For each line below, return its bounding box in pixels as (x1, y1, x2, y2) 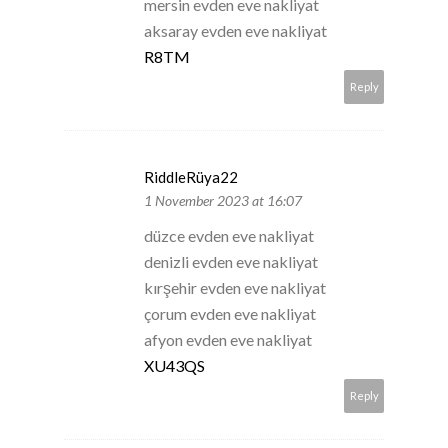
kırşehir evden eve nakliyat (144, 277, 326, 297)
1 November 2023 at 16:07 (144, 191, 302, 209)
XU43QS (144, 355, 205, 375)
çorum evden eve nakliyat (144, 303, 316, 323)
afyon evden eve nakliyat (144, 329, 312, 349)
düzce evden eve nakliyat (144, 225, 314, 245)
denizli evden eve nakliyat (144, 251, 318, 271)
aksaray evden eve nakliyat (144, 20, 327, 40)
